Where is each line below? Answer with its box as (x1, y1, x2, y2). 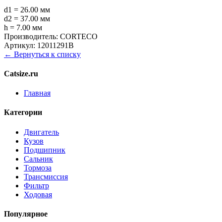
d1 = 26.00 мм (4, 5, 50, 14)
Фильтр (24, 181, 49, 190)
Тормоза (24, 163, 52, 172)
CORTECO (60, 32, 98, 41)
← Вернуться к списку (4, 50, 81, 58)
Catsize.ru (4, 69, 38, 78)
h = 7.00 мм (4, 23, 42, 32)
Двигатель (24, 127, 59, 136)
